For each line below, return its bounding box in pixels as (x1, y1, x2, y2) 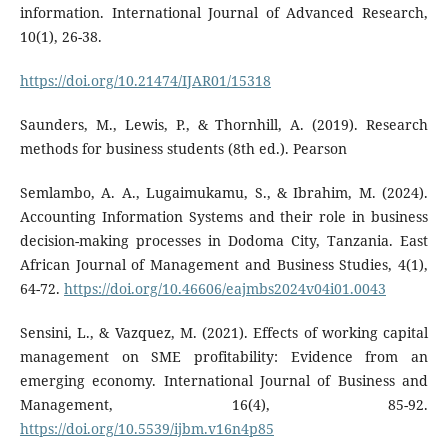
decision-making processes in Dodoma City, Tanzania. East (19, 231, 429, 251)
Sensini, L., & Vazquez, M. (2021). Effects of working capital (19, 323, 429, 343)
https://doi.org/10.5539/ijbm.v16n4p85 (19, 419, 274, 439)
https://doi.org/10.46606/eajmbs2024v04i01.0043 (63, 279, 386, 299)
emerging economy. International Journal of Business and (19, 371, 429, 391)
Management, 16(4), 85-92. (19, 395, 429, 415)
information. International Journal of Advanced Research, (19, 3, 429, 23)
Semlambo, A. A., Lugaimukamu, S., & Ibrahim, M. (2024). (19, 183, 429, 203)
